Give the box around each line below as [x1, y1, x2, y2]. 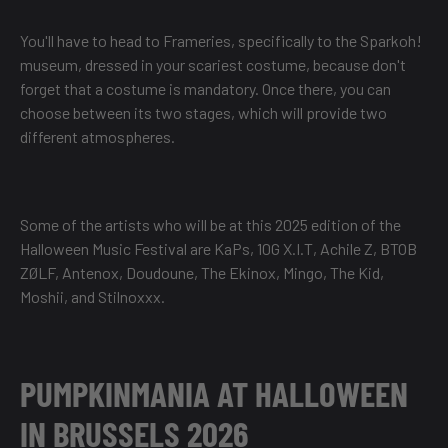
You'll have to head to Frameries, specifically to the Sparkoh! [20, 31, 422, 51]
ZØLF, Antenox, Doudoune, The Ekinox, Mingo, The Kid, [20, 263, 384, 283]
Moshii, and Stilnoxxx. [20, 287, 165, 307]
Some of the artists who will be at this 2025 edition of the [20, 215, 401, 235]
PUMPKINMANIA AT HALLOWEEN [20, 372, 408, 415]
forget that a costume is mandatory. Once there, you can [20, 79, 391, 99]
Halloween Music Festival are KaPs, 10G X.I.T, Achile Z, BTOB [20, 239, 417, 259]
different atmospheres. [20, 127, 175, 147]
